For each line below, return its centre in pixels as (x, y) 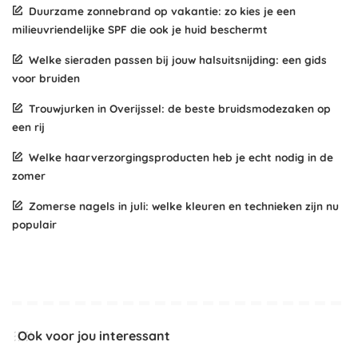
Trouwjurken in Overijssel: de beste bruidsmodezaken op (180, 109)
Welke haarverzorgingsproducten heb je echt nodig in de (181, 157)
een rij (28, 127)
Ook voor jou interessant (94, 336)
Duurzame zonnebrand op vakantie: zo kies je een (162, 11)
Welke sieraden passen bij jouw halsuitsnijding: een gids (178, 60)
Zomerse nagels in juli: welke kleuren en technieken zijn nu (184, 206)
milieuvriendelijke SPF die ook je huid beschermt (140, 30)
